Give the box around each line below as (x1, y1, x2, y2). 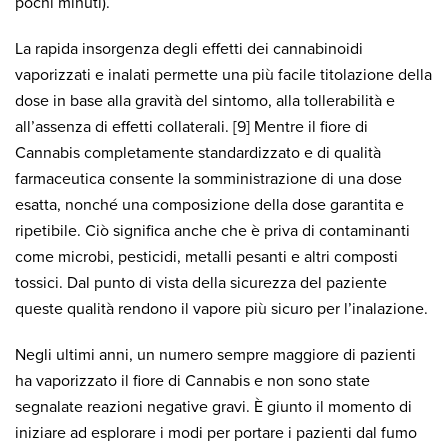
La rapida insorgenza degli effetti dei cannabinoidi (15, 39, 363, 59)
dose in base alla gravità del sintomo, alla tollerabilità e (15, 91, 395, 111)
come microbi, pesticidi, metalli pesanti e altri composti (15, 247, 398, 267)
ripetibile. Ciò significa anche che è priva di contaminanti (15, 221, 410, 241)
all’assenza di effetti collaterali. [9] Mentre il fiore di (15, 117, 368, 137)
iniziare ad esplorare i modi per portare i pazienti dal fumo (15, 423, 417, 443)
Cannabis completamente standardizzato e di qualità (15, 143, 381, 163)
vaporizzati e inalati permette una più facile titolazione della (15, 65, 432, 85)
